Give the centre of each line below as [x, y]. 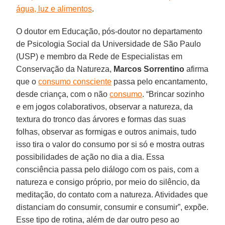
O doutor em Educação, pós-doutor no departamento [109, 31]
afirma [197, 69]
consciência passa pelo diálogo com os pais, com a [108, 169]
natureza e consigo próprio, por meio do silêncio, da [108, 182]
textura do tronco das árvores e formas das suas [101, 119]
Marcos [128, 69]
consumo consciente [75, 81]
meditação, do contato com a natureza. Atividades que [112, 194]
